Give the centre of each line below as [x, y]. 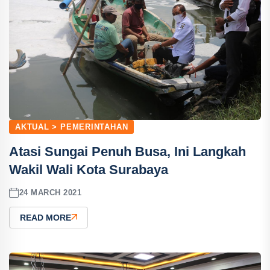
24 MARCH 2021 [50, 193]
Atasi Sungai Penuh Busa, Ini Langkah [127, 151]
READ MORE [46, 217]
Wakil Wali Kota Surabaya [89, 169]
